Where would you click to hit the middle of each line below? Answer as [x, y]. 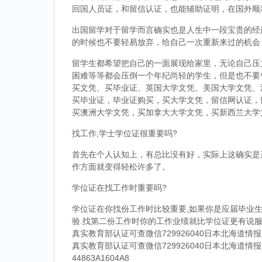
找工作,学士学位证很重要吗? [125, 133]
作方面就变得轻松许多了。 [121, 167]
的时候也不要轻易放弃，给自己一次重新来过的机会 [166, 42]
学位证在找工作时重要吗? [119, 188]
